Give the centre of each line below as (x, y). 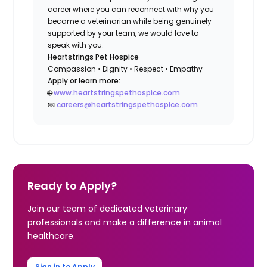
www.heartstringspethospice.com (117, 92)
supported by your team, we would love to (123, 33)
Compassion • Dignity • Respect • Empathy (125, 69)
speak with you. (76, 45)
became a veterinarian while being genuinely (130, 21)
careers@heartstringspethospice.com (128, 104)
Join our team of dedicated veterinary (108, 208)
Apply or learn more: (84, 80)
